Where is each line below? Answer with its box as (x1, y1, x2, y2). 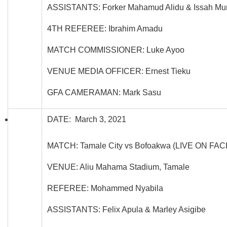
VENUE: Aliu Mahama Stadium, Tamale (47, 162, 190, 171)
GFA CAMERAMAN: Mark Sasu (47, 88, 161, 97)
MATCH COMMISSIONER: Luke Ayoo (47, 45, 184, 54)
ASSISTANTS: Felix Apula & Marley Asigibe (47, 205, 206, 214)
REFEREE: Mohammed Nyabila (47, 183, 163, 193)
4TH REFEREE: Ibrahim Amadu (47, 24, 163, 33)
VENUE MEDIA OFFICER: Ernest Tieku (47, 66, 191, 75)
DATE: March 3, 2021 (47, 115, 126, 124)
